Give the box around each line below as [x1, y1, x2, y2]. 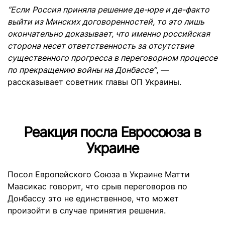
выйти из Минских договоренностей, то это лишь [8, 17, 204, 27]
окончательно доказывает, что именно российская [8, 29, 210, 39]
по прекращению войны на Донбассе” [8, 65, 156, 75]
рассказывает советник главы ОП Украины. [8, 77, 181, 87]
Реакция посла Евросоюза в [24, 124, 201, 141]
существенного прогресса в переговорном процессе [8, 53, 217, 63]
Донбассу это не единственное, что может [8, 193, 179, 204]
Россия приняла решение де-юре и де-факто [32, 5, 209, 15]
